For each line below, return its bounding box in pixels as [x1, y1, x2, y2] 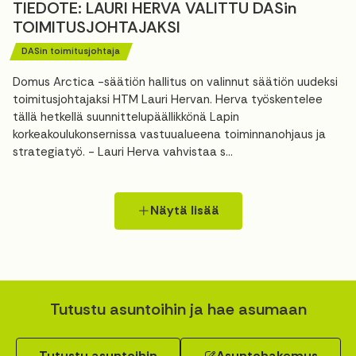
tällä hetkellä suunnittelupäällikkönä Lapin [13, 108, 239, 125]
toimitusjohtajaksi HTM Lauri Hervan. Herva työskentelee [13, 91, 323, 107]
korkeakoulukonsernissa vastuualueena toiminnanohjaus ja [13, 126, 326, 142]
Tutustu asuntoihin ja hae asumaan [49, 298, 307, 319]
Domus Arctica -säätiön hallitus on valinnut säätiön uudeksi [13, 73, 338, 90]
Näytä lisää [149, 202, 219, 219]
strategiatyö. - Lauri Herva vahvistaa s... [13, 143, 233, 160]
